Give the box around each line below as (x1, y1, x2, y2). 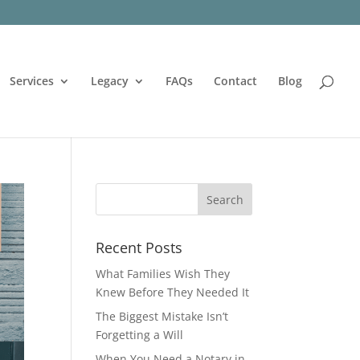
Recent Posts (96, 238, 183, 257)
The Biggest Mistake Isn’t (96, 309, 229, 324)
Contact (214, 73, 257, 88)
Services (10, 73, 54, 88)
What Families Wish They (96, 266, 231, 281)
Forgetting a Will (96, 327, 184, 342)
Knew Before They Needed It (96, 284, 250, 300)
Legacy (91, 73, 129, 88)
